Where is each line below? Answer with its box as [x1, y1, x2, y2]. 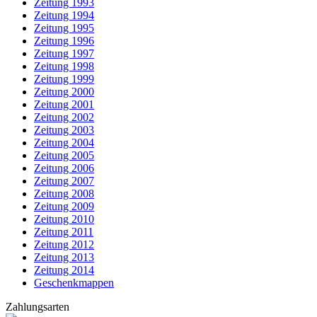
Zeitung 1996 [34, 35, 94, 47]
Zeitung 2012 [34, 238, 94, 250]
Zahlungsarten [6, 301, 69, 313]
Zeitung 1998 [34, 60, 94, 72]
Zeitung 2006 [34, 162, 94, 174]
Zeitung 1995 [34, 22, 94, 34]
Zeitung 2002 [34, 111, 94, 123]
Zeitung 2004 [34, 137, 94, 149]
